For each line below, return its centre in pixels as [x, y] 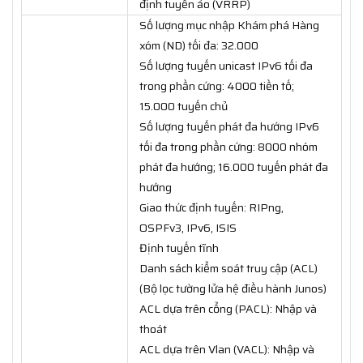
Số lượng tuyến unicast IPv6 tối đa [226, 66]
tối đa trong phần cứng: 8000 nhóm [228, 147]
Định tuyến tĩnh [179, 248]
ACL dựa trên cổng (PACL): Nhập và [228, 309]
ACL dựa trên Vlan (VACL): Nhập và [227, 350]
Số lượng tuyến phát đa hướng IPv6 [229, 127]
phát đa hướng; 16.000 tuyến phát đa [234, 167]
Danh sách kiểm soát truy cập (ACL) [228, 269]
